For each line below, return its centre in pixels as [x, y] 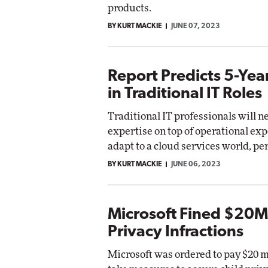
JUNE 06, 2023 [196, 164]
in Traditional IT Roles [185, 94]
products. [130, 8]
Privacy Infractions [176, 232]
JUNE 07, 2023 [196, 26]
